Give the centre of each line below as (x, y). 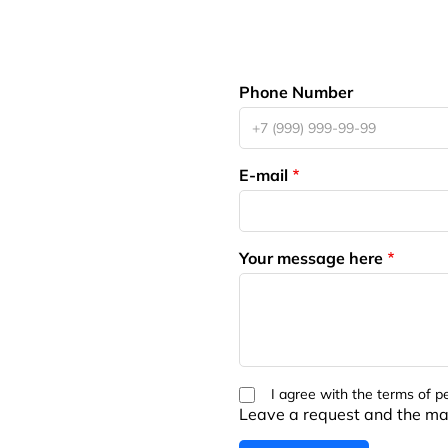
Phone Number (296, 92)
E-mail (263, 175)
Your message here (311, 258)
